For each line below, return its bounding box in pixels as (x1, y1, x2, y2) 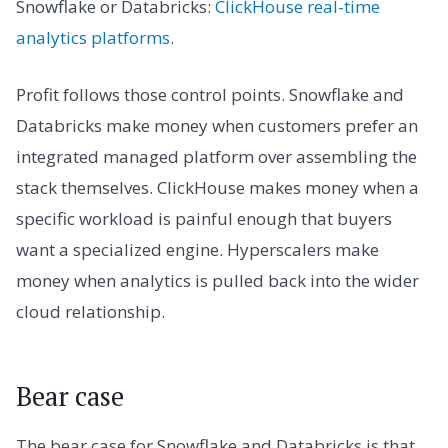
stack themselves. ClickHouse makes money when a (16, 175, 419, 199)
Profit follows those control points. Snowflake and (16, 82, 404, 106)
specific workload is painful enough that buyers (16, 206, 392, 230)
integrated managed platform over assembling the (16, 144, 417, 168)
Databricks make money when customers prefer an (16, 113, 418, 137)
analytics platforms (16, 25, 170, 49)
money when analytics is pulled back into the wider (16, 268, 419, 292)
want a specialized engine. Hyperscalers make (16, 237, 379, 261)
